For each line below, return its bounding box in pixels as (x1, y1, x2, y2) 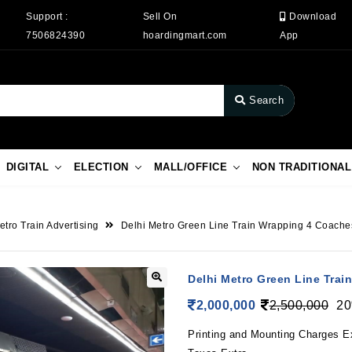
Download (286, 10, 337, 22)
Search (249, 94, 284, 107)
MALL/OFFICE (153, 161, 228, 174)
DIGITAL (5, 161, 49, 174)
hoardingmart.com (142, 29, 227, 41)
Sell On (142, 10, 178, 22)
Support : (26, 10, 68, 22)
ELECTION (73, 161, 129, 174)
